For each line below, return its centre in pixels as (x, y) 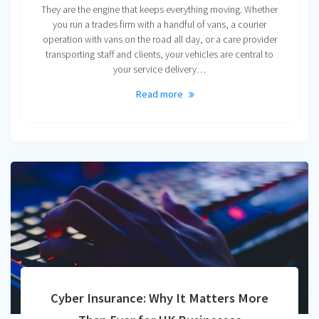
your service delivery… (159, 69)
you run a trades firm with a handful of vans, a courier (159, 25)
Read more (159, 94)
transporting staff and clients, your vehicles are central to (159, 54)
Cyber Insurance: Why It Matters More (159, 298)
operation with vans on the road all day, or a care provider (159, 40)
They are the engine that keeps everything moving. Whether (159, 10)
